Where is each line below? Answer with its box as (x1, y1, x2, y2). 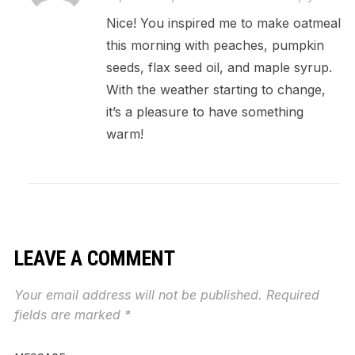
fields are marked (13, 306, 124, 323)
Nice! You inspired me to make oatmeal (105, 14, 341, 31)
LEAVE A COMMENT (13, 246, 175, 270)
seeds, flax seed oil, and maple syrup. (105, 59, 332, 75)
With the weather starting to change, (105, 81, 326, 97)
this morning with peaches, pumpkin (105, 36, 324, 53)
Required (265, 286, 319, 303)
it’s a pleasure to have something (105, 103, 303, 120)
